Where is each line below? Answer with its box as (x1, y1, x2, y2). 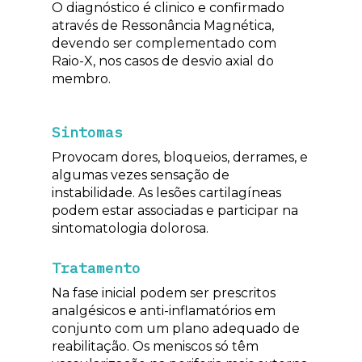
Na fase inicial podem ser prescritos (52, 284, 276, 301)
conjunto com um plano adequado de (52, 320, 300, 336)
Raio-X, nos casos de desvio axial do (52, 53, 274, 69)
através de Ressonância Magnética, (52, 17, 274, 33)
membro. (52, 70, 111, 86)
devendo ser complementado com (52, 35, 276, 51)
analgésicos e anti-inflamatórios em (52, 302, 276, 318)
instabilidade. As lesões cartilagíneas (52, 184, 281, 200)
